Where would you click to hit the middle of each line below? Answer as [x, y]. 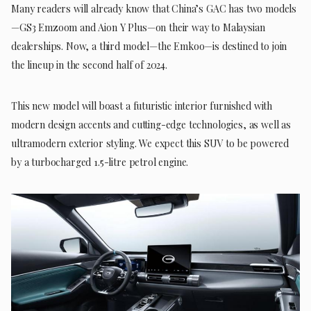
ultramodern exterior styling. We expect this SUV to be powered [150, 143]
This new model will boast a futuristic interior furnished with [142, 106]
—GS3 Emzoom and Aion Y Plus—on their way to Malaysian [138, 27]
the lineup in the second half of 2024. [89, 65]
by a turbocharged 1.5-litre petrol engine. [100, 162]
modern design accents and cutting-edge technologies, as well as [151, 124]
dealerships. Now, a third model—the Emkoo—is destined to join [149, 46]
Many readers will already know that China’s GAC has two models [154, 8]
